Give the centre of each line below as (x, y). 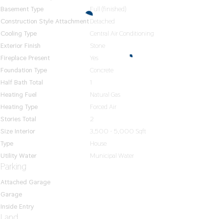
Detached (102, 21)
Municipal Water (112, 155)
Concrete (102, 70)
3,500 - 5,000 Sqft (118, 131)
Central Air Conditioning (122, 33)
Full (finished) (108, 9)
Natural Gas (105, 94)
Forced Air (103, 107)
